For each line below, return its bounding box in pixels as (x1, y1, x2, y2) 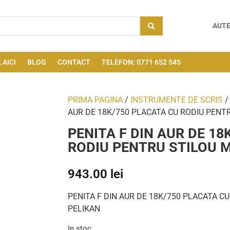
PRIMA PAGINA (68, 95, 123, 105)
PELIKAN (68, 204, 100, 214)
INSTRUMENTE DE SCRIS (130, 95, 223, 105)
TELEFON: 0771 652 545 (101, 58, 181, 66)
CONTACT (57, 58, 90, 66)
